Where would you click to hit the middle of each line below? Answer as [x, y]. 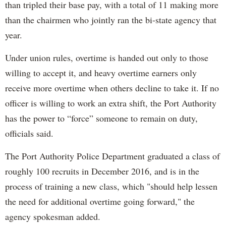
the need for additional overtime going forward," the [100, 202]
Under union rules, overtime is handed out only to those [107, 58]
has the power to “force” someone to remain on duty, [101, 118]
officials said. [29, 133]
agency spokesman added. [53, 217]
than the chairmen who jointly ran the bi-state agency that [111, 20]
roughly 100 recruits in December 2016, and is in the [102, 171]
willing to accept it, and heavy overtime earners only [101, 73]
